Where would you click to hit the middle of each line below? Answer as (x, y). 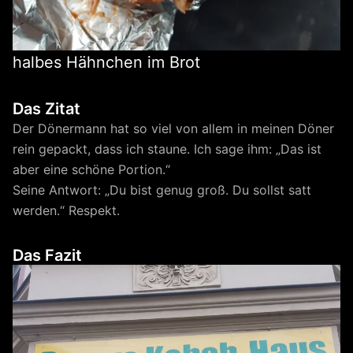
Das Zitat (46, 108)
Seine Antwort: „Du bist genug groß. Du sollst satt (162, 190)
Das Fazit (47, 255)
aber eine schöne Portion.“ (91, 169)
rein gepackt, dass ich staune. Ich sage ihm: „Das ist (167, 149)
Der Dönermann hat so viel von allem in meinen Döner (173, 128)
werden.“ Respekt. (66, 210)
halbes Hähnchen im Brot (106, 62)
